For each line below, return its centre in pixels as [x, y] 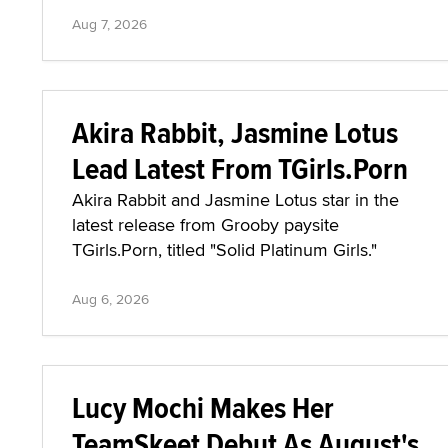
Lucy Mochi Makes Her [203, 407]
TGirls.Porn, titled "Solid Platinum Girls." [224, 249]
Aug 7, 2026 [109, 24]
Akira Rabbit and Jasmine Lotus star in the [235, 199]
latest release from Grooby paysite [205, 224]
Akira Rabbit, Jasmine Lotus [235, 132]
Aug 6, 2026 [110, 299]
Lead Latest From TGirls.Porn [240, 168]
